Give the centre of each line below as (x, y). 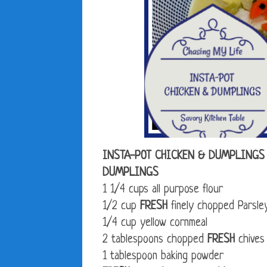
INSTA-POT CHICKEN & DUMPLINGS (184, 157)
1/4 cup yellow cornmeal (155, 223)
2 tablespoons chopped (155, 240)
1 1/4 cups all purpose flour (163, 190)
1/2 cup (121, 207)
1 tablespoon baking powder (163, 257)
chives (250, 240)
